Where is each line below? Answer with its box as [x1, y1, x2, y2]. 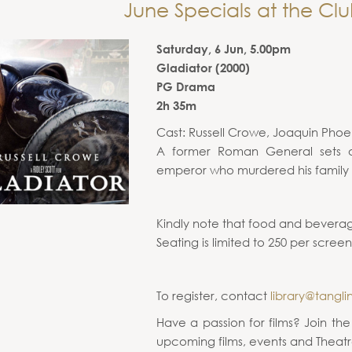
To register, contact [156, 288, 270, 303]
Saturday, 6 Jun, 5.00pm [156, 42, 291, 56]
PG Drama [156, 79, 215, 93]
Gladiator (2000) [156, 60, 250, 75]
